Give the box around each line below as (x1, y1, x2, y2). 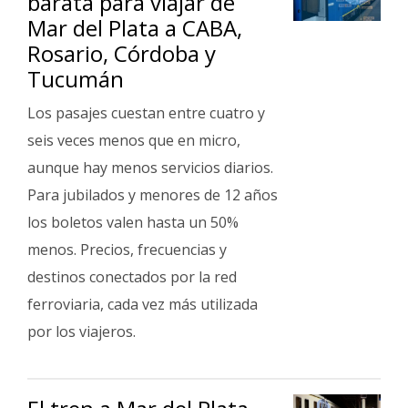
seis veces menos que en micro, (27, 130, 240, 150)
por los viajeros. (27, 321, 136, 342)
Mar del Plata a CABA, (27, 13, 242, 43)
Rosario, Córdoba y (27, 38, 216, 68)
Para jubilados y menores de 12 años (27, 185, 278, 205)
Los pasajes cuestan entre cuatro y (27, 103, 265, 123)
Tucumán (27, 64, 124, 94)
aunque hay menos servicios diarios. (27, 158, 273, 178)
